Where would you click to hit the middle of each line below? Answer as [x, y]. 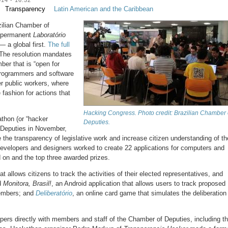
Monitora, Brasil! [27, 184]
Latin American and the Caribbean [104, 9]
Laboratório [49, 35]
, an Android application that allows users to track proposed [138, 184]
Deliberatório [54, 193]
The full [59, 44]
